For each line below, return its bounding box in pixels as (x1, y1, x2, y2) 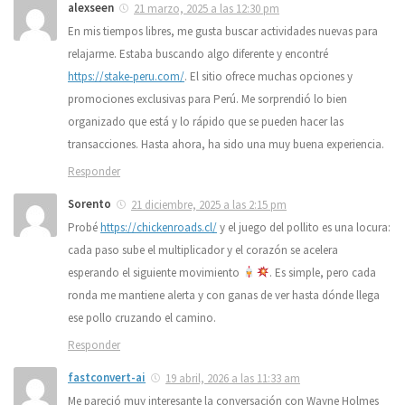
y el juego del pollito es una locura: (217, 220, 391, 236)
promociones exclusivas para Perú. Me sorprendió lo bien (68, 91, 347, 108)
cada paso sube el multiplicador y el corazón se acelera (68, 242, 338, 259)
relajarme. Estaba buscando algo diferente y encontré (68, 46, 328, 62)
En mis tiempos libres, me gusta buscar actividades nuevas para (68, 24, 378, 40)
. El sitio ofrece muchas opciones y (184, 69, 353, 85)
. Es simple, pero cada (268, 265, 376, 281)
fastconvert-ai (68, 370, 146, 386)
